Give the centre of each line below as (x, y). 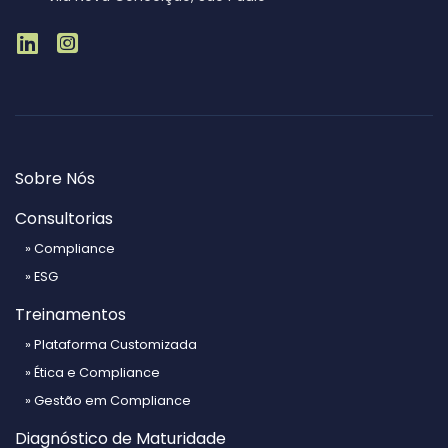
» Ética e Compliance (92, 372)
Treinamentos (70, 314)
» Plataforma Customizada (111, 344)
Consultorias (64, 218)
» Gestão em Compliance (108, 400)
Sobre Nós (55, 178)
